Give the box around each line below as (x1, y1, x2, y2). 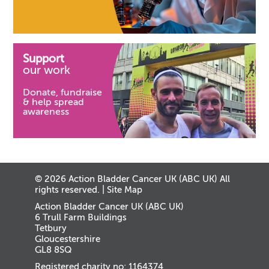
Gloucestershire (35, 233, 101, 244)
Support (23, 52, 65, 65)
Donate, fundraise (23, 86, 103, 98)
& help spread (23, 96, 85, 107)
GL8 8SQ (35, 244, 73, 255)
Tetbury (35, 222, 67, 234)
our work (23, 64, 71, 77)
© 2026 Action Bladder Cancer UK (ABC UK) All (35, 173, 231, 184)
